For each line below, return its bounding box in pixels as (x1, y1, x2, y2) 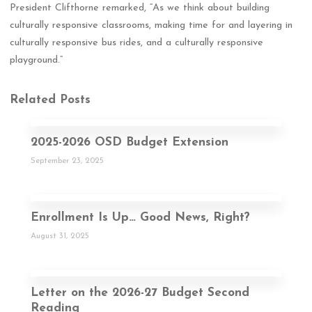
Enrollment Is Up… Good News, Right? (31, 212, 250, 224)
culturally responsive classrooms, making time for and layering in (10, 19, 293, 31)
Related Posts (10, 94, 91, 107)
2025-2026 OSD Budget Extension (31, 136, 228, 149)
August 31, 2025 (31, 231, 89, 240)
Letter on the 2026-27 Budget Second (31, 287, 249, 299)
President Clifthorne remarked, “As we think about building (10, 2, 270, 13)
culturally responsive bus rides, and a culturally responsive (10, 37, 264, 48)
